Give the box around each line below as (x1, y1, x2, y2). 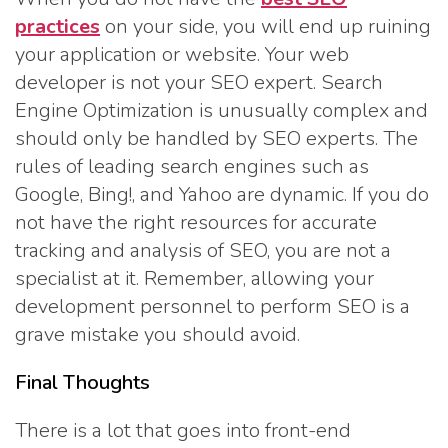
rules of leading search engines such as (15, 152, 369, 180)
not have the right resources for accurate (15, 208, 377, 236)
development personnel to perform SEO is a (15, 292, 410, 320)
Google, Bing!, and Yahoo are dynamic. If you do (15, 180, 429, 208)
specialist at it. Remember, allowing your (15, 264, 374, 292)
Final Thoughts (15, 368, 150, 396)
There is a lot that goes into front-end (15, 416, 351, 444)
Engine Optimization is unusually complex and (15, 96, 428, 124)
